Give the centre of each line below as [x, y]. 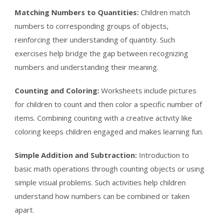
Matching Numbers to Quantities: [78, 12]
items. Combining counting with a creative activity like [103, 118]
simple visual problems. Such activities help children [100, 182]
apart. [24, 209]
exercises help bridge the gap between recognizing [101, 53]
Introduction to [163, 155]
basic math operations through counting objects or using [109, 168]
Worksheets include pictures [148, 90]
